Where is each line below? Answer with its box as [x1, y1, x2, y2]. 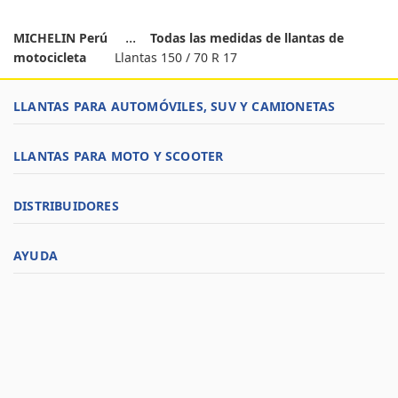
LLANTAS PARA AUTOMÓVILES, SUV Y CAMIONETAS [13, 98, 336, 115]
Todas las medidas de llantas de [150, 29, 344, 46]
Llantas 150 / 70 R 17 [115, 49, 237, 66]
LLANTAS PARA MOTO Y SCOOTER [13, 147, 224, 164]
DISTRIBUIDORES [13, 197, 119, 214]
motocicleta [13, 49, 86, 66]
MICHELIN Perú [13, 29, 111, 46]
